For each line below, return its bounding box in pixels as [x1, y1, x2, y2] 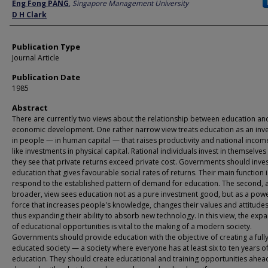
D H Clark [12, 10, 47, 20]
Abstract [12, 102, 48, 113]
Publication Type [12, 41, 80, 52]
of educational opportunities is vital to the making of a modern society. [12, 221, 252, 232]
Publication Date [12, 72, 80, 83]
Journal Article [12, 53, 59, 63]
